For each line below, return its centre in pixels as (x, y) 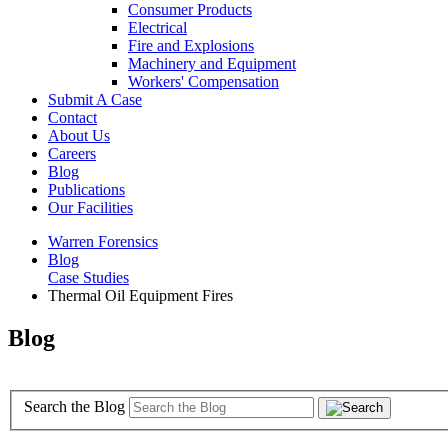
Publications (86, 189)
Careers (72, 153)
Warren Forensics (103, 241)
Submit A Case (95, 99)
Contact (72, 117)
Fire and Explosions (191, 45)
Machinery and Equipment (212, 63)
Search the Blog (74, 407)
